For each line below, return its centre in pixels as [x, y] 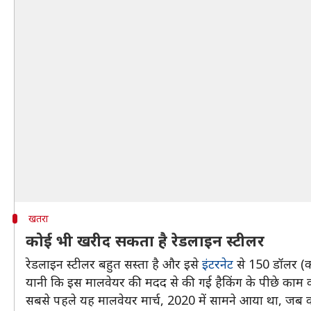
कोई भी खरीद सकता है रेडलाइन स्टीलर [145, 240]
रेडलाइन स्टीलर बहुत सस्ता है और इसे [114, 264]
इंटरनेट [218, 264]
